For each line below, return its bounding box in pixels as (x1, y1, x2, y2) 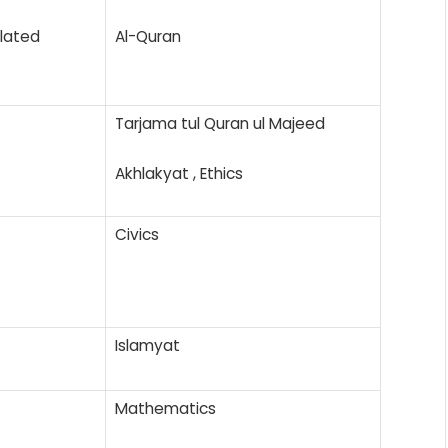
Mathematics (115, 397, 216, 419)
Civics (115, 223, 159, 245)
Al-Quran (115, 25, 181, 47)
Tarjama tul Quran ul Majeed (115, 112, 325, 134)
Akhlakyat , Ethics (115, 162, 243, 184)
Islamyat (115, 334, 180, 356)
